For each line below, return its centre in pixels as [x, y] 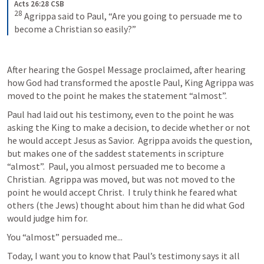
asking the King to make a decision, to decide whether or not [129, 128]
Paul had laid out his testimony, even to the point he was [121, 115]
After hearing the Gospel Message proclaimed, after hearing [126, 70]
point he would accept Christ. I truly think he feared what [122, 192]
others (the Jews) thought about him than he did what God [126, 205]
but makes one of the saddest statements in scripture [115, 154]
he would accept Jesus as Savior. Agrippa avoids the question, [130, 141]
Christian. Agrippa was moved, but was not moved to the [121, 179]
